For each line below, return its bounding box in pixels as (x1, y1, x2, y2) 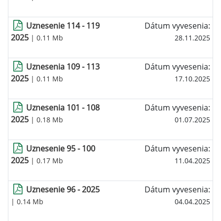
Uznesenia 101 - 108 (26, 102, 100, 113)
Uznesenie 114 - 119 (26, 20, 100, 31)
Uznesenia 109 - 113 (26, 61, 100, 72)
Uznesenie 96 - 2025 (26, 184, 100, 195)
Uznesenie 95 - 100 (26, 143, 96, 154)
